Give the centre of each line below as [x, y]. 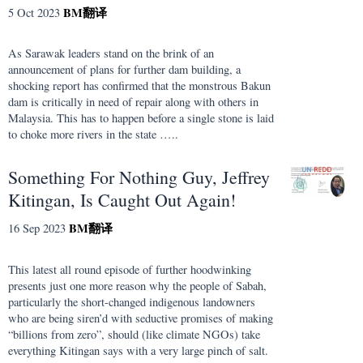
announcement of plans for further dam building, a [124, 70]
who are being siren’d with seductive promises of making [141, 318]
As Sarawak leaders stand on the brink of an [111, 53]
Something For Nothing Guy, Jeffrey [139, 177]
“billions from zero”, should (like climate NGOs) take [134, 334]
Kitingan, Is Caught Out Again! [122, 200]
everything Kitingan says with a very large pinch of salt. [138, 350]
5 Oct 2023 [34, 12]
